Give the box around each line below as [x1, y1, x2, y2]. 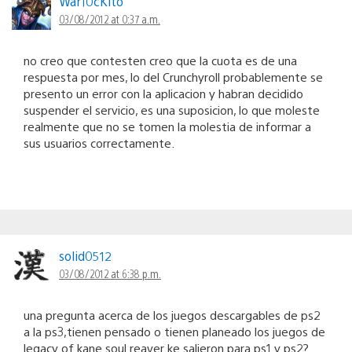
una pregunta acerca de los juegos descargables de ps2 [24, 306, 320, 322]
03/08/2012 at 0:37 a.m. [59, 11, 160, 26]
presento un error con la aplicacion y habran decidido [24, 85, 303, 101]
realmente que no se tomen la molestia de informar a [24, 118, 311, 134]
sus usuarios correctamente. [24, 134, 174, 150]
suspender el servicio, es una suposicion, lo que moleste [24, 101, 320, 117]
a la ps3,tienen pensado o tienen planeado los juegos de [24, 323, 325, 339]
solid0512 [59, 247, 112, 264]
